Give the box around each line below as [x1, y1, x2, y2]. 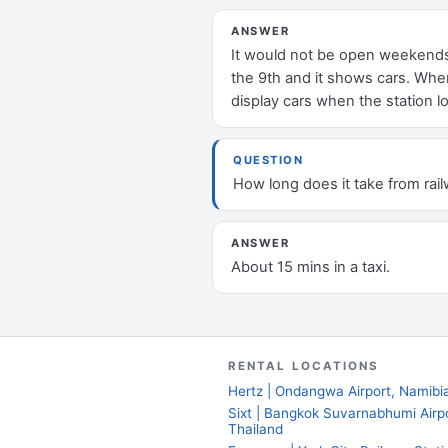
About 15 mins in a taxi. [231, 258, 390, 276]
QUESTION [233, 153, 304, 167]
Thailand [228, 421, 283, 437]
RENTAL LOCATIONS [228, 359, 380, 373]
